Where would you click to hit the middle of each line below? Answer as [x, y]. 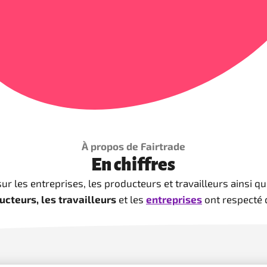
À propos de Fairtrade [133, 146]
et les [131, 199]
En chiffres [133, 164]
